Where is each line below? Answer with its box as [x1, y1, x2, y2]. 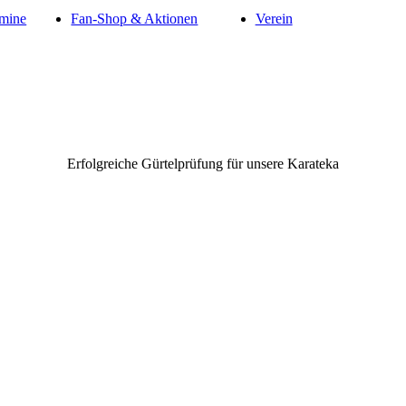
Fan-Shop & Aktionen [71, 11, 198, 27]
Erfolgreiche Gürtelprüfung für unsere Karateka [67, 156, 339, 172]
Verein [255, 11, 293, 27]
